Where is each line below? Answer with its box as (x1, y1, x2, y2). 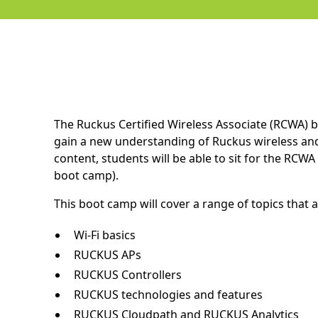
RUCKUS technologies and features (73, 286, 263, 302)
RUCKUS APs (73, 246, 141, 263)
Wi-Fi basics (73, 226, 136, 243)
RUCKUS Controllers (73, 266, 182, 283)
